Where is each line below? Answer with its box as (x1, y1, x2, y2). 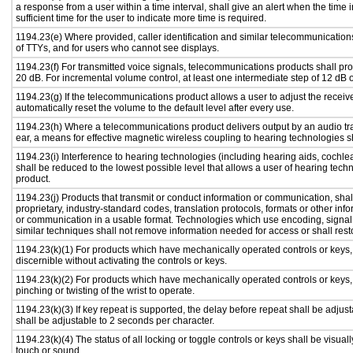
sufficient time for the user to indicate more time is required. (16, 13, 266, 24)
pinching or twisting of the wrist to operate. (16, 285, 195, 296)
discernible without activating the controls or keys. (16, 255, 227, 266)
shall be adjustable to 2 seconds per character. (16, 315, 214, 326)
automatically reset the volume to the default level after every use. (16, 102, 294, 113)
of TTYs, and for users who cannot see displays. (16, 43, 219, 54)
